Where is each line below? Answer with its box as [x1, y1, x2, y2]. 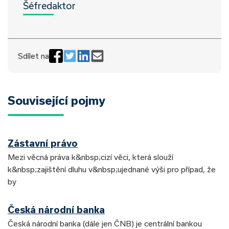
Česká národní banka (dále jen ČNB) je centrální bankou [8, 218, 202, 228]
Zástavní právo [8, 138, 78, 149]
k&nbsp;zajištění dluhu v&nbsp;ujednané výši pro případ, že [8, 164, 216, 174]
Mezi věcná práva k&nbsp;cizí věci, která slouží [8, 152, 173, 162]
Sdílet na [18, 51, 49, 61]
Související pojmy [8, 93, 105, 107]
